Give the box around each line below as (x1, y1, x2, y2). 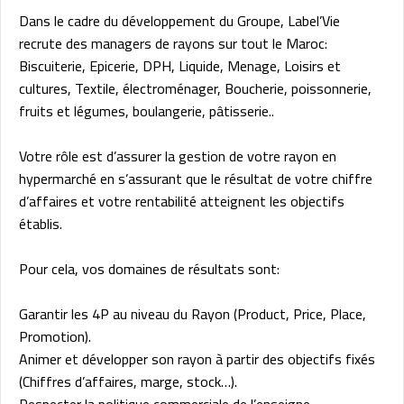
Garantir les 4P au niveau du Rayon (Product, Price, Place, (19, 299, 366, 327)
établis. (19, 209, 62, 237)
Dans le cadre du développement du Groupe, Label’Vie (19, 6, 340, 34)
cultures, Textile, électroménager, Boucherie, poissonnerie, (19, 74, 372, 102)
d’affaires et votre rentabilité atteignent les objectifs (19, 187, 344, 215)
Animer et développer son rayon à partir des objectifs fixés (19, 344, 375, 372)
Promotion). (19, 322, 91, 350)
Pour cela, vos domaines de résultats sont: (19, 254, 280, 282)
